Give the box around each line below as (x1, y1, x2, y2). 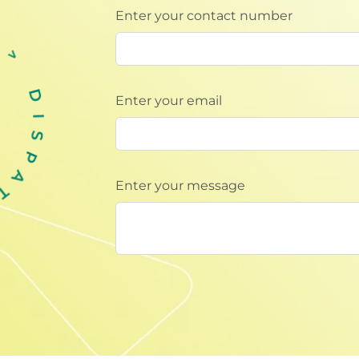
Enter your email (115, 92, 222, 108)
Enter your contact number (115, 7, 292, 23)
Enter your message (115, 177, 245, 193)
